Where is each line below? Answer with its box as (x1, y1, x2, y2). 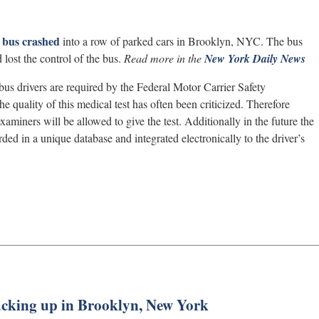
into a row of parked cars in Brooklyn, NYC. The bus (60, 33, 303, 48)
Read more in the (121, 50, 204, 66)
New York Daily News (204, 50, 305, 66)
